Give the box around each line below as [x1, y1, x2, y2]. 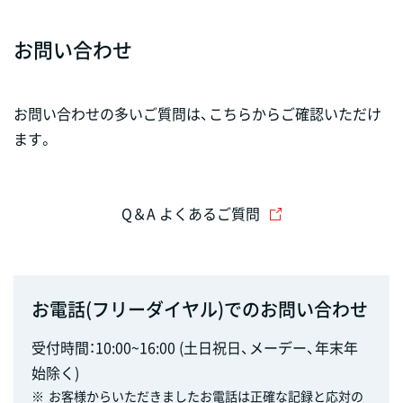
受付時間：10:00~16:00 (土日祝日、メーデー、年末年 [31, 336, 358, 358]
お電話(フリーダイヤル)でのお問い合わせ [31, 295, 368, 322]
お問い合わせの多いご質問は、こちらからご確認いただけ [13, 102, 381, 124]
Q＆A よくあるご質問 [121, 201, 260, 224]
